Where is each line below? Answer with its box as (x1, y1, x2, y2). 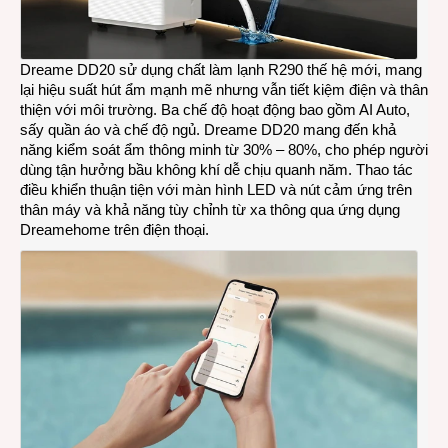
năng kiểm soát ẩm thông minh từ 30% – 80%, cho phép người (20, 140, 428, 158)
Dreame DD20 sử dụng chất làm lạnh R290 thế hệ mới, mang (20, 60, 422, 78)
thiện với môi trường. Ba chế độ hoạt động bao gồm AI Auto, (20, 100, 410, 118)
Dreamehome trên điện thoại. (20, 220, 209, 238)
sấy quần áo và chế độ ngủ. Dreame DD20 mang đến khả (20, 120, 396, 138)
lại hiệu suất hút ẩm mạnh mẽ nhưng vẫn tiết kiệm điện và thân (20, 80, 428, 98)
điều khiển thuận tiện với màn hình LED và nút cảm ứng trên (20, 180, 412, 198)
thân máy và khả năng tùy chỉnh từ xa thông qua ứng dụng (20, 200, 400, 218)
